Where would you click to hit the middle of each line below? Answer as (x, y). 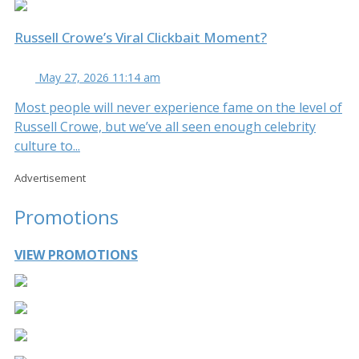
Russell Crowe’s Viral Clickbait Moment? (141, 37)
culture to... (47, 145)
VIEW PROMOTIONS (76, 255)
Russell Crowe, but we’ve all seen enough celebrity (165, 126)
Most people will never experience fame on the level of (178, 107)
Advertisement (50, 177)
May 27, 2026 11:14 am (99, 77)
